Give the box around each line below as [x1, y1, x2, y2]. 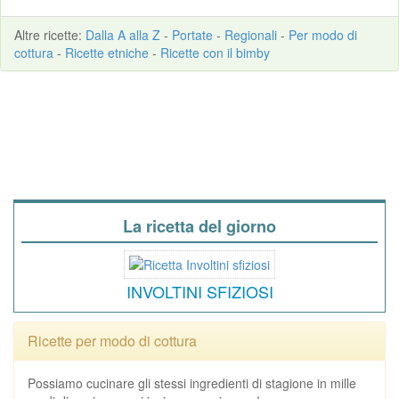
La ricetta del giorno [123, 214, 276, 238]
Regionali [224, 25, 277, 44]
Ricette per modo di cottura [28, 330, 197, 351]
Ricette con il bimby [160, 43, 270, 61]
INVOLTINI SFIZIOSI [126, 279, 273, 303]
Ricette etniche [65, 43, 149, 61]
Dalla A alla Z [85, 25, 160, 44]
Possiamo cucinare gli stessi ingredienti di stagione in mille [28, 373, 356, 392]
